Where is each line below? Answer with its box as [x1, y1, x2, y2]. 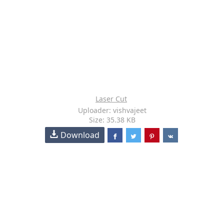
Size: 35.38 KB [88, 115, 135, 124]
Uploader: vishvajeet [77, 105, 146, 115]
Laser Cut [95, 94, 127, 103]
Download [60, 129, 100, 140]
